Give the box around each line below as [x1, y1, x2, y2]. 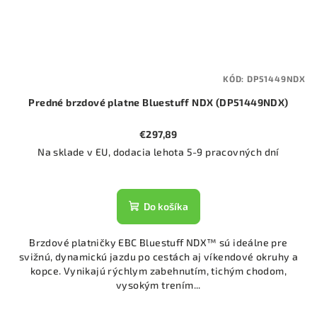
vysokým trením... [116, 278, 201, 291]
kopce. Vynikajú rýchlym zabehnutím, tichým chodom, [30, 264, 287, 277]
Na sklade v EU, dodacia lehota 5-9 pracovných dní [38, 145, 279, 158]
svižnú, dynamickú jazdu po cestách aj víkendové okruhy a [18, 250, 299, 263]
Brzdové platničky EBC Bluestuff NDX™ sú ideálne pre [29, 236, 288, 248]
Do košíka [144, 200, 188, 212]
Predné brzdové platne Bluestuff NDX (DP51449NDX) [28, 96, 289, 108]
